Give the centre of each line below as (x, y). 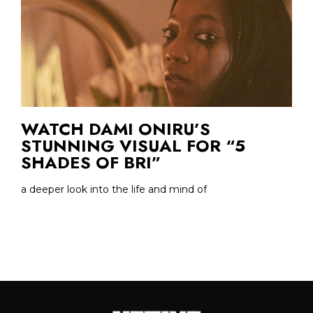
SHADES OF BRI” (91, 163)
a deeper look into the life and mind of (114, 190)
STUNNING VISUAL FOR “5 (133, 146)
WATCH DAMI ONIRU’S (116, 129)
